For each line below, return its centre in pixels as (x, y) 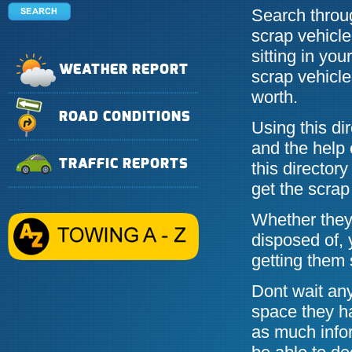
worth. (275, 97)
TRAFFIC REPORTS (124, 164)
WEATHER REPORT (124, 70)
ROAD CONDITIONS (125, 117)
